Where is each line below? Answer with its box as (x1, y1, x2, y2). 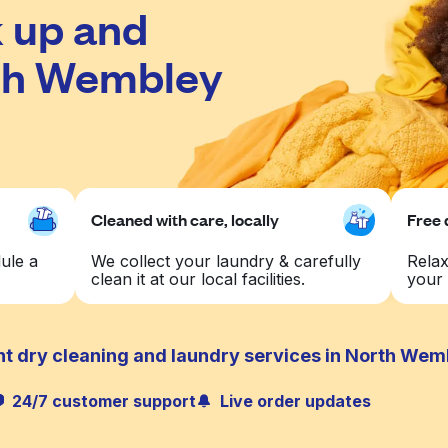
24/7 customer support (12, 391, 196, 411)
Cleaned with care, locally (91, 208, 280, 231)
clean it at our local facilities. (91, 269, 306, 289)
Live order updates (220, 391, 371, 411)
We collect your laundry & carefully (91, 251, 362, 271)
